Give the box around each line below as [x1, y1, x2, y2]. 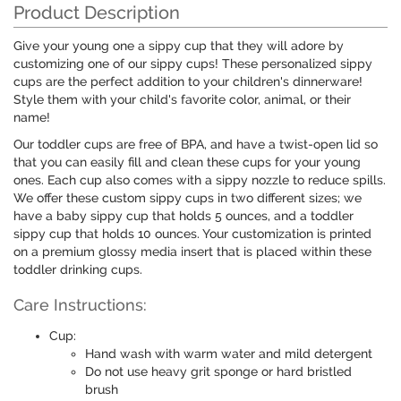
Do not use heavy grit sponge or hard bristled [85, 364, 352, 380]
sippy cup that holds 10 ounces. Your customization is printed [13, 226, 371, 242]
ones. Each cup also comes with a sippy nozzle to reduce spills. [13, 173, 386, 188]
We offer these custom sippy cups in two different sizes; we [13, 191, 362, 206]
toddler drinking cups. [13, 262, 142, 277]
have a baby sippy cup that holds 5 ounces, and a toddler [13, 209, 354, 224]
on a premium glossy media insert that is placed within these [13, 244, 371, 260]
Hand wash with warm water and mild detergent [85, 346, 372, 362]
